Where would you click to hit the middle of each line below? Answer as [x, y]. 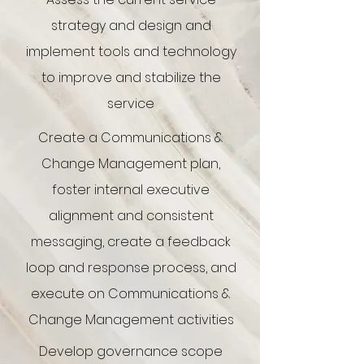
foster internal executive [131, 190]
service [131, 104]
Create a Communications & [131, 138]
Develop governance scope [130, 351]
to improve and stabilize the [131, 78]
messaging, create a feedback [131, 242]
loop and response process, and [131, 268]
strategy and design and [131, 26]
